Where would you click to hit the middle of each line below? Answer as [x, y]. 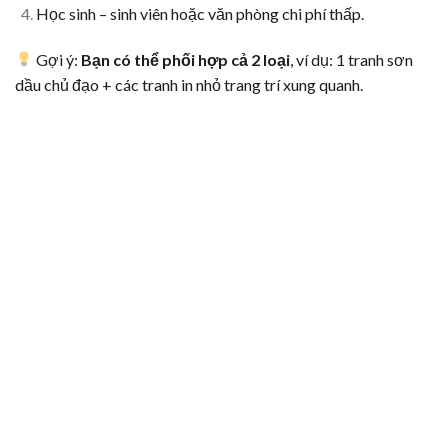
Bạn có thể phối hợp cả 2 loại [186, 59]
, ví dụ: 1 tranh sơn [352, 59]
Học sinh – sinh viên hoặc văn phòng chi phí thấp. [199, 13]
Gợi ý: [57, 59]
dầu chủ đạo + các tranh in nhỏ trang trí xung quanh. [189, 84]
